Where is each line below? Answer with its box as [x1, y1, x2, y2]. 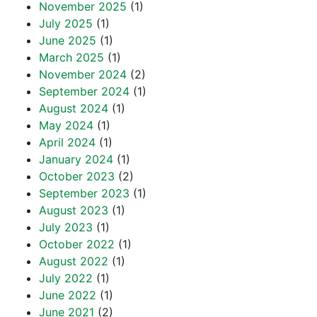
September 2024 [39, 84, 129, 98]
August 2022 [39, 254, 108, 268]
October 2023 [39, 169, 115, 183]
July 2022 [39, 271, 93, 285]
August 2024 [39, 101, 108, 115]
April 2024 [39, 135, 96, 149]
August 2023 [39, 203, 108, 217]
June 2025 [39, 33, 96, 47]
